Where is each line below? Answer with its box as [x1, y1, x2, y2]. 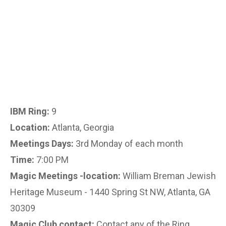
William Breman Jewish [121, 171, 216, 181]
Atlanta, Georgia [50, 122, 116, 133]
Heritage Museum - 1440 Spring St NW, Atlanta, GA [10, 187, 210, 197]
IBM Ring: [10, 106, 49, 117]
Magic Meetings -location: [10, 171, 121, 181]
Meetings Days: [10, 138, 74, 149]
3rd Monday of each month [74, 138, 183, 149]
